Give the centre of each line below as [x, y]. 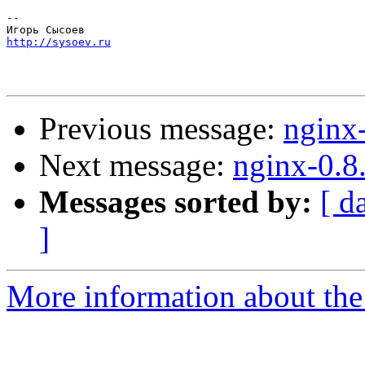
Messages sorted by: [176, 202]
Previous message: [161, 129]
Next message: [136, 165]
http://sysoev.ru [59, 42]
